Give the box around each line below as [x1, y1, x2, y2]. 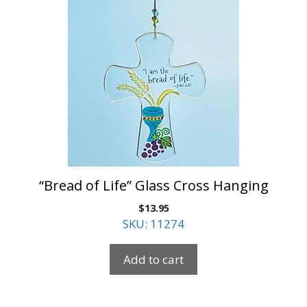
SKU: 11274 [123, 216, 184, 232]
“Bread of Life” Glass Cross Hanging [38, 176, 269, 195]
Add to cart [123, 251, 184, 268]
